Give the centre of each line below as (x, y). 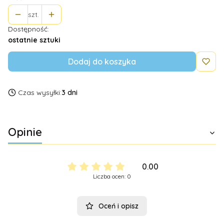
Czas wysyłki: (40, 93)
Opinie (25, 132)
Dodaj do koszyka (102, 62)
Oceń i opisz (118, 206)
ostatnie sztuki (34, 40)
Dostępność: (28, 29)
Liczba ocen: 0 (112, 176)
